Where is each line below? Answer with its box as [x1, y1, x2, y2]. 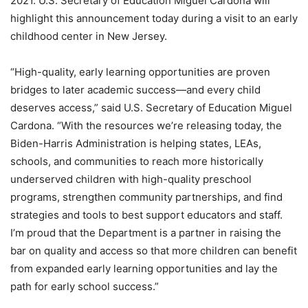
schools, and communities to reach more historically [10, 155, 263, 168]
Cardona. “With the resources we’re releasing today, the [10, 119, 282, 133]
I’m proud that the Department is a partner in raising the [10, 226, 281, 240]
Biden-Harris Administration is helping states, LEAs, [10, 137, 261, 151]
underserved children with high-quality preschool [10, 173, 252, 186]
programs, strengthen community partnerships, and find [10, 190, 283, 204]
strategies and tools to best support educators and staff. [10, 208, 283, 222]
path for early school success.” [10, 280, 159, 294]
